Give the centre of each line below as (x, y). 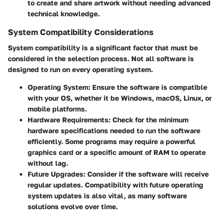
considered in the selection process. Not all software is (101, 59)
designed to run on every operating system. (80, 70)
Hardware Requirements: (69, 120)
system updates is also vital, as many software (107, 196)
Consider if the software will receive (147, 174)
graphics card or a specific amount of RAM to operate (117, 152)
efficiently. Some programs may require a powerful (111, 142)
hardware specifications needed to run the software (114, 131)
